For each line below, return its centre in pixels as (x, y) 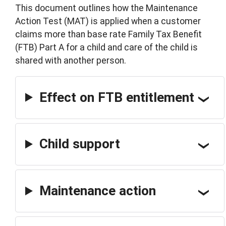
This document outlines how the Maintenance (106, 8)
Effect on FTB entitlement (117, 97)
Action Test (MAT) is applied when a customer (108, 21)
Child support (79, 144)
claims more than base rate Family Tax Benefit (108, 35)
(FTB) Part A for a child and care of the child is (106, 48)
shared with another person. (71, 61)
